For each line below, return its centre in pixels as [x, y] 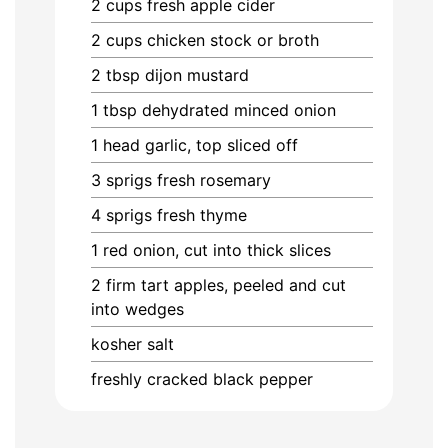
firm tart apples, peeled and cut [226, 284]
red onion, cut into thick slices [217, 249]
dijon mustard [197, 74]
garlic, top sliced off [221, 144]
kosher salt [132, 343]
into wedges [137, 308]
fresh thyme [202, 214]
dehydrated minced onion [239, 109]
